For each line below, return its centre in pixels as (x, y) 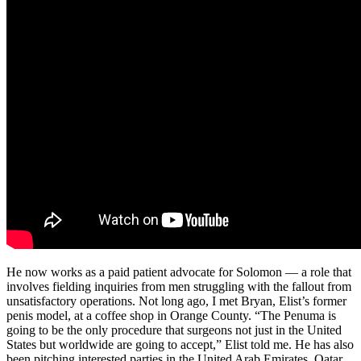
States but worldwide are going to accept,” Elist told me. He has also (180, 345)
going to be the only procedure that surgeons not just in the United (174, 330)
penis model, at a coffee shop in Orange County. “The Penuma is (171, 316)
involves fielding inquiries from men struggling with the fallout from (179, 287)
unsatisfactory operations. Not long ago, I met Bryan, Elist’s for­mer (176, 301)
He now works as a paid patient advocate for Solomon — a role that (179, 272)
